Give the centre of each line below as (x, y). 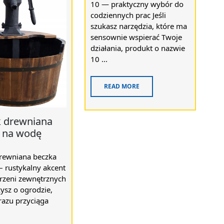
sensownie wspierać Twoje (136, 37)
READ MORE (122, 86)
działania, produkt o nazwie (138, 48)
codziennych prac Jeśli (128, 15)
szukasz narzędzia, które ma (139, 26)
